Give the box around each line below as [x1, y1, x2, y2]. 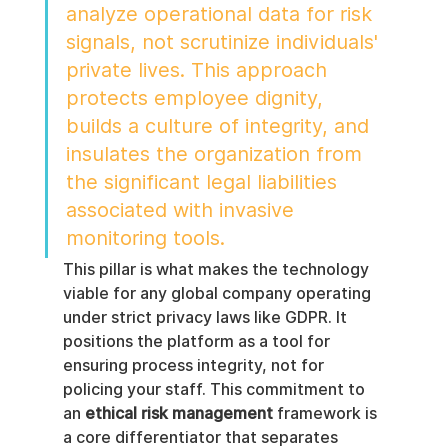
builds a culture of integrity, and [65, 113, 375, 138]
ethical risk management [84, 403, 273, 423]
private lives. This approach [65, 57, 333, 82]
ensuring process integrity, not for [62, 355, 328, 375]
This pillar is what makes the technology [62, 259, 373, 279]
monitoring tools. [65, 225, 225, 250]
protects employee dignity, [65, 85, 329, 110]
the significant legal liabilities [65, 169, 343, 194]
